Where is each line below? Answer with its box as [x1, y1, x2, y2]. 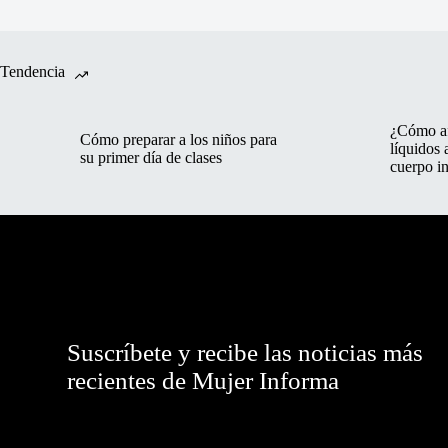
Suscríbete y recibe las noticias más [67, 338, 424, 366]
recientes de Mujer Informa [67, 366, 340, 394]
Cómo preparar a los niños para [80, 131, 277, 149]
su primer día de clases [80, 149, 222, 167]
